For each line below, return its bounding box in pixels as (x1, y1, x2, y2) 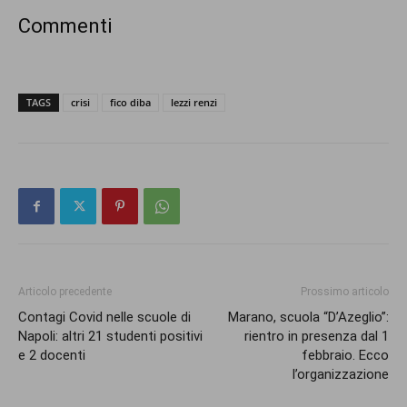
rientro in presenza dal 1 (244, 328, 389, 345)
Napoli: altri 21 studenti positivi (18, 328, 203, 345)
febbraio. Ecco (302, 347, 389, 364)
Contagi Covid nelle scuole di (18, 309, 191, 326)
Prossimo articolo (301, 285, 389, 299)
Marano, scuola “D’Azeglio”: (228, 309, 389, 326)
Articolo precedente (18, 285, 112, 299)
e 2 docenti (18, 347, 85, 364)
